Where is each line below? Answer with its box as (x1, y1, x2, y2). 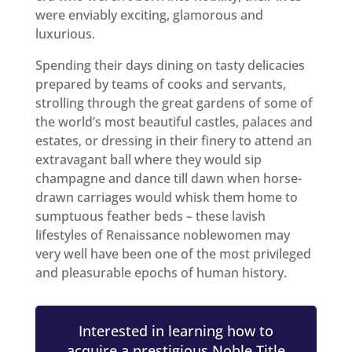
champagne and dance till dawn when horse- (35, 169, 302, 187)
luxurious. (35, 24, 95, 42)
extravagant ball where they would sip (35, 150, 262, 168)
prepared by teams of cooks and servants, (35, 75, 286, 93)
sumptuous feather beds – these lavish (35, 207, 266, 225)
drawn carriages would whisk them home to (35, 188, 298, 206)
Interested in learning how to (78, 321, 273, 340)
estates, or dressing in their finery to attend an (35, 131, 312, 149)
